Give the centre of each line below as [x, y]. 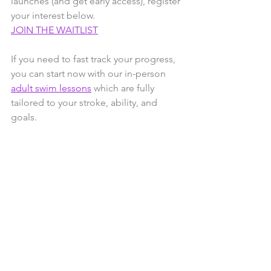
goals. [24, 117]
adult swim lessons [51, 88]
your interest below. [53, 16]
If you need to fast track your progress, [94, 59]
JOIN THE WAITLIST [54, 30]
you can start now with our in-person [90, 74]
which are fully [124, 88]
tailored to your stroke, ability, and [85, 103]
